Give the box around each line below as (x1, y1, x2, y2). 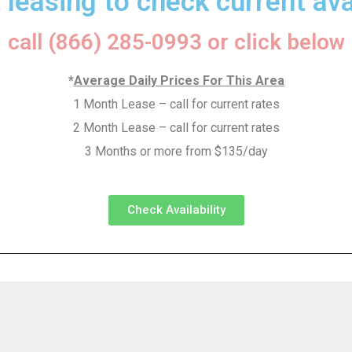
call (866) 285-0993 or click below (7, 29, 345, 55)
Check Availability (126, 203, 225, 217)
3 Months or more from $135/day (84, 144, 268, 159)
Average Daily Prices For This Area (73, 73, 284, 88)
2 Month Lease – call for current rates (72, 120, 280, 135)
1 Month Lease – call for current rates (72, 97, 280, 112)
